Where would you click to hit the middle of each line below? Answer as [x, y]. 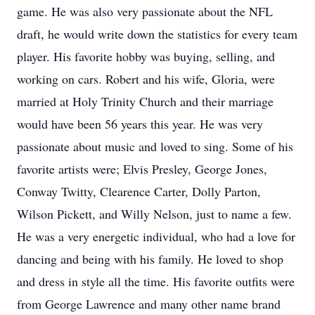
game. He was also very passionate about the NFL [145, 11]
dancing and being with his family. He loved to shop [150, 259]
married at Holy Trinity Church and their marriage [145, 101]
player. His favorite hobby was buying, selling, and [146, 56]
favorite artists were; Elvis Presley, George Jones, [142, 169]
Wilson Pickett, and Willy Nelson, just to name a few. [156, 214]
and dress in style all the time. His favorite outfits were [156, 281]
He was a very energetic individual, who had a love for [156, 236]
